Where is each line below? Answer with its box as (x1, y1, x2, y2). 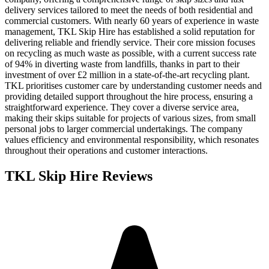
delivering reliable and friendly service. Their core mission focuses (5, 37, 255, 48)
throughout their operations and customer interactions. (5, 145, 208, 156)
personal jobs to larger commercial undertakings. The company (5, 124, 243, 134)
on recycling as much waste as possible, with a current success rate (5, 48, 256, 59)
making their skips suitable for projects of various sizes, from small (5, 113, 256, 124)
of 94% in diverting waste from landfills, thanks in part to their (5, 59, 240, 70)
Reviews (98, 168, 153, 184)
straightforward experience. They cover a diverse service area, (5, 102, 239, 113)
